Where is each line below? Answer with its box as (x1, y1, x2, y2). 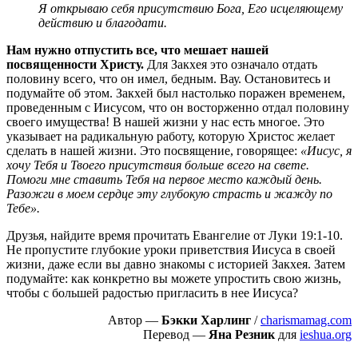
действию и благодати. (38, 15, 167, 30)
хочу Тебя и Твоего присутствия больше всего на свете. (6, 157, 309, 172)
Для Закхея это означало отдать (144, 57, 317, 71)
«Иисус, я (300, 143, 352, 157)
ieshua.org (300, 327, 352, 341)
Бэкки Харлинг (161, 312, 254, 327)
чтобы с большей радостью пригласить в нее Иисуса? (6, 285, 298, 300)
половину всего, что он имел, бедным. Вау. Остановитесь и (6, 71, 331, 86)
